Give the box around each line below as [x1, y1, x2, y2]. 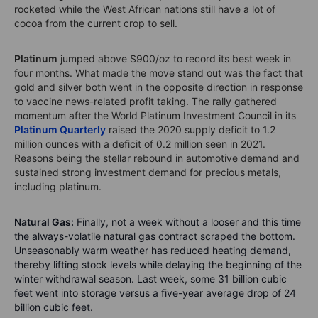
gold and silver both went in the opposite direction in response [14, 80, 303, 93]
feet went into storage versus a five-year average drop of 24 [14, 286, 296, 299]
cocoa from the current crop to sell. [14, 16, 177, 29]
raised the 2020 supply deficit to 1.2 [106, 123, 275, 136]
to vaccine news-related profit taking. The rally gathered [14, 94, 277, 107]
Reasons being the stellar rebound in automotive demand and [14, 151, 300, 164]
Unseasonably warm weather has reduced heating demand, [14, 243, 291, 256]
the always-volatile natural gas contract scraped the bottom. [14, 229, 295, 242]
